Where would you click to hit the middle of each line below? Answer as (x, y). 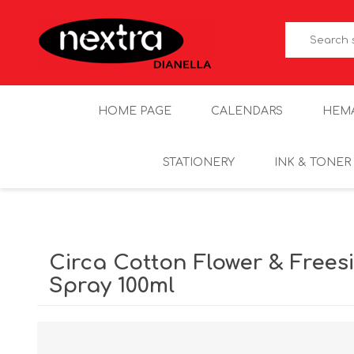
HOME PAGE (134, 111)
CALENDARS (247, 111)
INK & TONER (313, 162)
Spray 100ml (112, 286)
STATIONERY (199, 162)
